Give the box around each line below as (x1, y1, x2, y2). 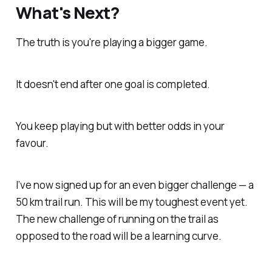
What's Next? (15, 1, 120, 24)
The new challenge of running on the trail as (15, 211, 219, 226)
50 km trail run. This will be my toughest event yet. (15, 194, 248, 209)
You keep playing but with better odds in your (15, 119, 225, 134)
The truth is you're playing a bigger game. (15, 35, 208, 50)
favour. (15, 136, 52, 151)
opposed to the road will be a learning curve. (15, 228, 222, 243)
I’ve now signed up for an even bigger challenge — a (15, 177, 254, 192)
